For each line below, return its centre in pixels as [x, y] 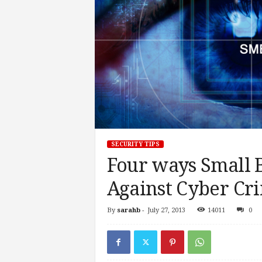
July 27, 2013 [166, 210]
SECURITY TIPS [135, 144]
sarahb [128, 210]
